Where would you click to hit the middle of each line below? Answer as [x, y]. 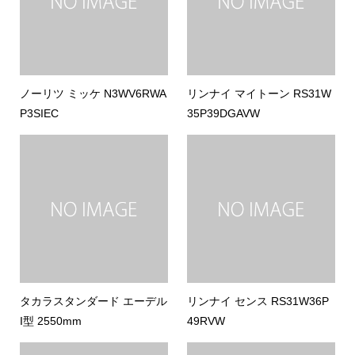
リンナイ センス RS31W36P [258, 301]
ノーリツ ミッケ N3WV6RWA [93, 93]
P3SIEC [39, 113]
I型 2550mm [50, 321]
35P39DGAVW [224, 113]
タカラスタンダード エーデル [93, 301]
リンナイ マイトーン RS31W [260, 93]
